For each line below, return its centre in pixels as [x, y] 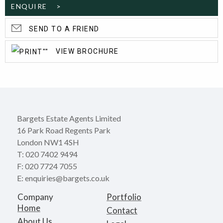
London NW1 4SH [48, 142]
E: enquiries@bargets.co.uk [64, 178]
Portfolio [124, 197]
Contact [122, 210]
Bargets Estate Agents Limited [69, 118]
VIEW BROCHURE [86, 51]
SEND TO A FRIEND [63, 29]
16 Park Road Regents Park [64, 130]
